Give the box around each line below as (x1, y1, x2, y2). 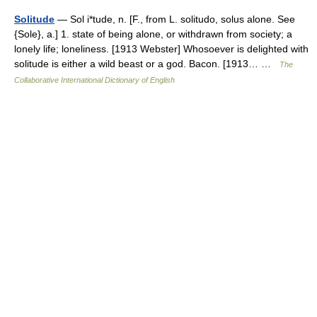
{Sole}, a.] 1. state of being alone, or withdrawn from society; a (14, 28, 292, 40)
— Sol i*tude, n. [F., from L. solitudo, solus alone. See (54, 13, 295, 25)
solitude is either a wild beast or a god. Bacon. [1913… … (14, 57, 279, 69)
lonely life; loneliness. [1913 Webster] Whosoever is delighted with (14, 42, 309, 54)
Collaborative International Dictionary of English (14, 75, 175, 84)
